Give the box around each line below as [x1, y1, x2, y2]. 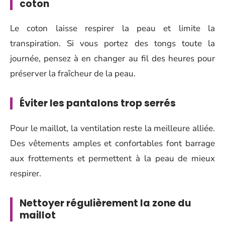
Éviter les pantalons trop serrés [20, 96, 176, 110]
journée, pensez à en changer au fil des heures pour [10, 53, 215, 65]
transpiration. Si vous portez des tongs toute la [10, 38, 215, 50]
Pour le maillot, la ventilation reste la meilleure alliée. [10, 122, 215, 134]
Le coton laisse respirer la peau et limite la [10, 23, 215, 35]
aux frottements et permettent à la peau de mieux [10, 152, 215, 164]
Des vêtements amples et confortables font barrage [10, 137, 215, 149]
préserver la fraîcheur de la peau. [10, 68, 136, 80]
